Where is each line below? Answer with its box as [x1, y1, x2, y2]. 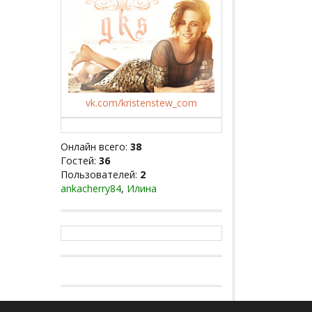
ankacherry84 [61, 182, 121, 196]
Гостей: [61, 154, 99, 168]
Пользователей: [61, 168, 140, 182]
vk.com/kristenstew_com [86, 96, 197, 110]
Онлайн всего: [61, 140, 130, 154]
